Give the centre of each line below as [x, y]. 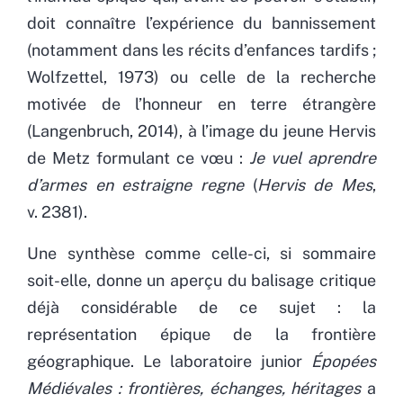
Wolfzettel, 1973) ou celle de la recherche [201, 76]
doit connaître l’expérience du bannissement [201, 22]
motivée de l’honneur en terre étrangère [201, 103]
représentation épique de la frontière [201, 334]
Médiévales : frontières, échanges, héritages [194, 388]
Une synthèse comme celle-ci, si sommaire [201, 253]
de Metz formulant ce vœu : [138, 157]
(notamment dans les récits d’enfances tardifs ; [201, 49]
